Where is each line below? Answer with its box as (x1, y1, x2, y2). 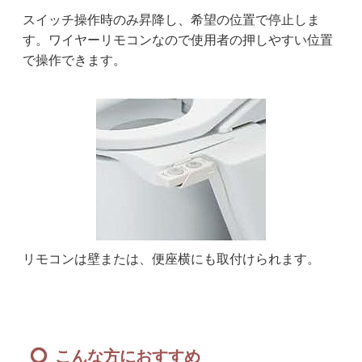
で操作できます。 (22, 53, 126, 69)
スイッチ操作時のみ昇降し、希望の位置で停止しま (22, 12, 320, 28)
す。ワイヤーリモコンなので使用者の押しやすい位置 (22, 32, 333, 48)
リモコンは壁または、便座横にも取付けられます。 (22, 251, 320, 267)
